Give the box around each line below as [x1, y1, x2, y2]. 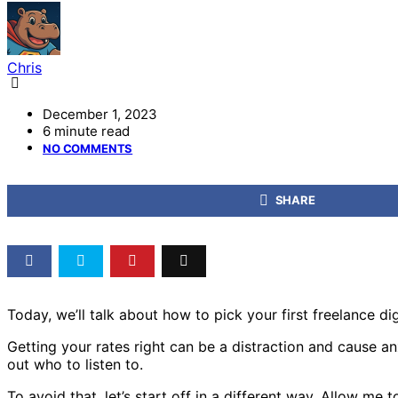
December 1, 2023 [43, 105, 157, 123]
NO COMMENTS [43, 140, 133, 155]
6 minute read [43, 122, 130, 139]
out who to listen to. [7, 354, 143, 373]
